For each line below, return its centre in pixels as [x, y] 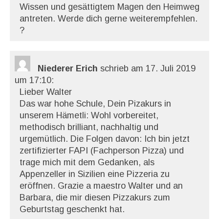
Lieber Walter [46, 92]
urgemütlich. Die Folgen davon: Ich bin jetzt [105, 139]
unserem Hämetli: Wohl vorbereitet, [89, 115]
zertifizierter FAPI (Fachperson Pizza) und [102, 151]
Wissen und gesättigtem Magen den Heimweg [109, 7]
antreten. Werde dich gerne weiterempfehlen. [109, 19]
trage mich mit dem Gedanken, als [87, 162]
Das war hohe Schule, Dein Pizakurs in [95, 104]
